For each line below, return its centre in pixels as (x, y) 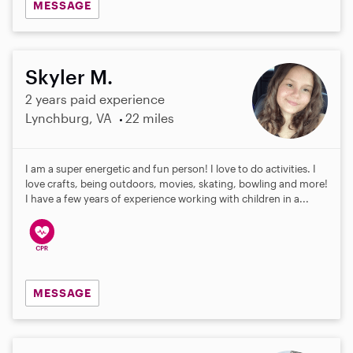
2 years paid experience (95, 99)
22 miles (149, 118)
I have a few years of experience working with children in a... (167, 199)
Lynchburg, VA (69, 118)
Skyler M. (69, 77)
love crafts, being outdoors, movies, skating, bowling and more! (176, 184)
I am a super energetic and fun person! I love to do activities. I (171, 169)
